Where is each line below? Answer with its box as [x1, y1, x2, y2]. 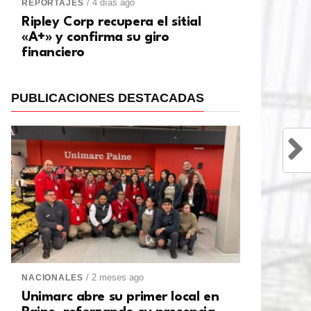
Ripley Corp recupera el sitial [22, 15, 201, 30]
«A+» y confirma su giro [22, 31, 169, 45]
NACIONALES [22, 273, 83, 283]
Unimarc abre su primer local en [22, 290, 219, 305]
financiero [22, 46, 85, 60]
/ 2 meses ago [86, 272, 144, 283]
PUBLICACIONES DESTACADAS [11, 91, 204, 106]
